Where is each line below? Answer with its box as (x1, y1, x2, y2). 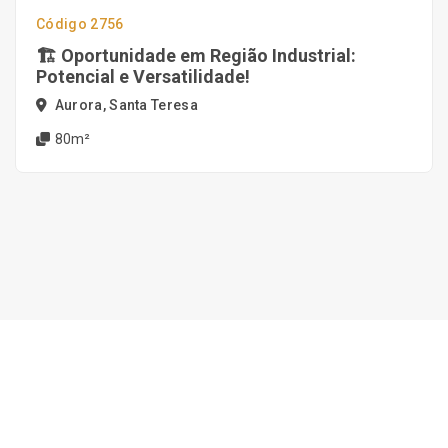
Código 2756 (36, 16, 124, 32)
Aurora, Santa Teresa (51, 97, 199, 113)
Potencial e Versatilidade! (36, 66, 250, 87)
